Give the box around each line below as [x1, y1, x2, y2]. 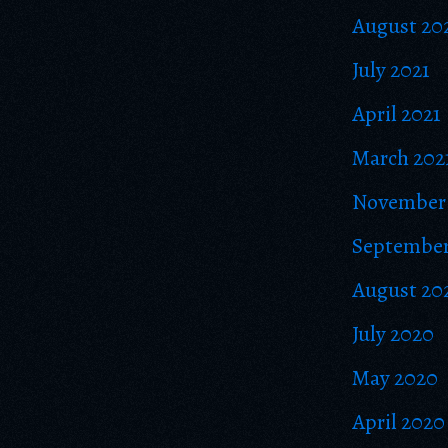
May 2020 [352, 363, 438, 393]
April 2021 [352, 99, 441, 129]
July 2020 [352, 319, 434, 349]
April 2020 [352, 407, 445, 437]
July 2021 [352, 55, 430, 85]
